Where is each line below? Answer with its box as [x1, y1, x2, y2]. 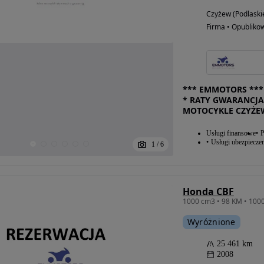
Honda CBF [182, 185, 234, 198]
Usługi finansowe [206, 129, 256, 137]
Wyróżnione [187, 216, 236, 227]
